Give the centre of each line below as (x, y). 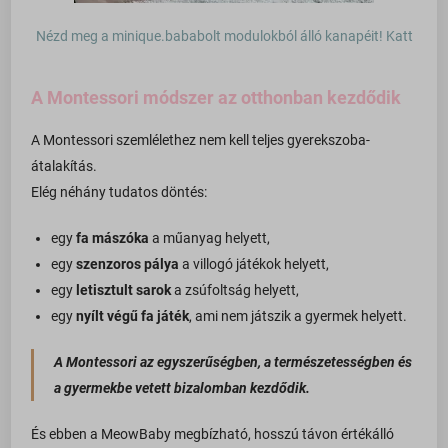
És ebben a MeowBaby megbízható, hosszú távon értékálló (213, 434)
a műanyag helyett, (210, 238)
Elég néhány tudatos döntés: (119, 192)
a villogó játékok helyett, (254, 264)
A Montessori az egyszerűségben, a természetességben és (233, 362)
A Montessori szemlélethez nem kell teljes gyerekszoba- (201, 140)
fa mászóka (113, 238)
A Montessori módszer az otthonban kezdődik (216, 98)
